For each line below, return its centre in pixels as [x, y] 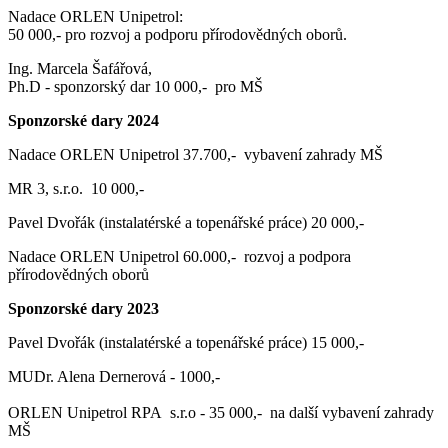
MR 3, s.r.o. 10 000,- [76, 188]
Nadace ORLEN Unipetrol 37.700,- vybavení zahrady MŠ [197, 154]
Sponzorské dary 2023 [85, 308]
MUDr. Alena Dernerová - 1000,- [114, 376]
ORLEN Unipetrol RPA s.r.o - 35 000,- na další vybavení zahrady [221, 412]
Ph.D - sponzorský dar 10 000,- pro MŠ [135, 86]
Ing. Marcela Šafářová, [80, 68]
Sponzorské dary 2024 [83, 120]
